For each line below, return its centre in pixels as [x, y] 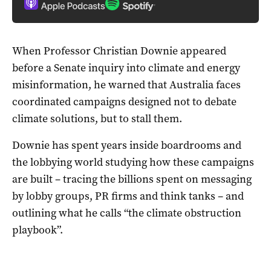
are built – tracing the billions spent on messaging [132, 179]
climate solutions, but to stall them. [97, 119]
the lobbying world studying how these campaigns [133, 162]
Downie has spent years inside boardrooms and [127, 145]
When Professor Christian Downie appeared [119, 51]
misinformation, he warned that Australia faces [126, 85]
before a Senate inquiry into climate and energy [126, 68]
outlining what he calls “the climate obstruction [127, 213]
